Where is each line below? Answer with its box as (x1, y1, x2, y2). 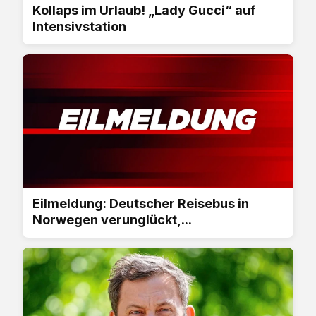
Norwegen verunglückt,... (32, 212, 192, 227)
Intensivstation (32, 18, 126, 34)
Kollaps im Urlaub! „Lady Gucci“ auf (32, 2, 255, 18)
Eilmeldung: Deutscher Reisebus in (32, 195, 249, 211)
